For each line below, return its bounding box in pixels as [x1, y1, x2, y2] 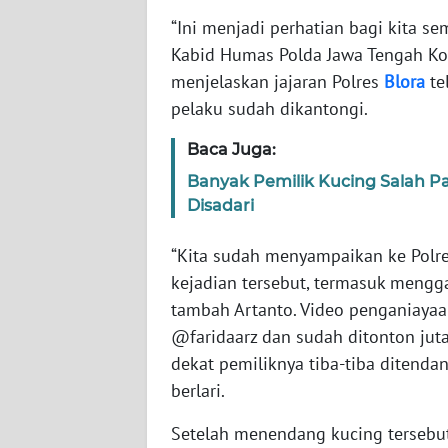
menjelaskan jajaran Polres [171, 70, 384, 94]
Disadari [187, 196, 254, 216]
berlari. [171, 379, 225, 403]
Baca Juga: [187, 140, 276, 160]
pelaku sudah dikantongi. [171, 97, 368, 121]
